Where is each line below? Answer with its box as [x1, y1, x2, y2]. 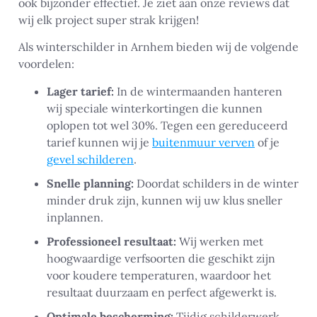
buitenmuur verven [152, 134, 255, 149]
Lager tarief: [47, 83, 114, 98]
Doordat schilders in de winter [134, 175, 299, 190]
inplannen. [47, 209, 103, 224]
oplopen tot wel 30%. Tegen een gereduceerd [47, 117, 288, 132]
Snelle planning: [47, 175, 134, 190]
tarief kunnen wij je [47, 134, 152, 149]
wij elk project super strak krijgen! [18, 12, 199, 27]
